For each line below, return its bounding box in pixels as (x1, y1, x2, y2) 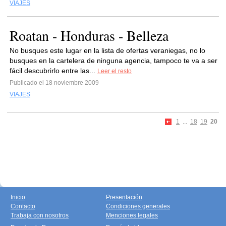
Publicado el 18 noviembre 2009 (10, 79, 99, 86)
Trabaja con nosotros (11, 212, 69, 219)
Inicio (11, 194, 25, 201)
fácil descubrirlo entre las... (10, 67, 97, 75)
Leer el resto (97, 68, 132, 75)
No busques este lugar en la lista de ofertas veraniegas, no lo (10, 46, 205, 54)
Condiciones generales (106, 203, 170, 210)
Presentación (106, 194, 142, 201)
